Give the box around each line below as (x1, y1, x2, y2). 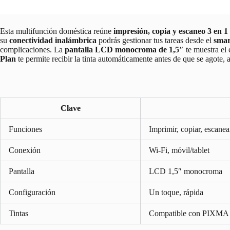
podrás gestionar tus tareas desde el (97, 35, 214, 45)
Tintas (9, 208, 28, 218)
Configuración (9, 187, 55, 197)
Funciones (9, 124, 42, 133)
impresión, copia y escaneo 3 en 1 (113, 26, 228, 35)
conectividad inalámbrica (9, 35, 97, 45)
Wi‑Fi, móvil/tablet (149, 145, 209, 155)
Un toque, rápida (149, 187, 203, 197)
